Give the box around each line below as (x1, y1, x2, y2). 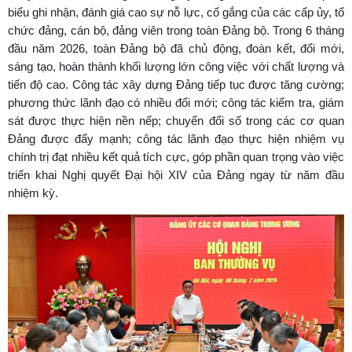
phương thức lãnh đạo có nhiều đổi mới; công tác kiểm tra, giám (8, 96, 344, 110)
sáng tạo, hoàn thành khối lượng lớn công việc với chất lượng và (8, 60, 344, 74)
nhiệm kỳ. (8, 186, 58, 200)
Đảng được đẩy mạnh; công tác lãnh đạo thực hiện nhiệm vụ (8, 132, 344, 146)
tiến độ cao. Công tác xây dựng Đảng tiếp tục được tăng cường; (8, 78, 344, 92)
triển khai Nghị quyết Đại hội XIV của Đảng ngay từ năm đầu (8, 168, 344, 182)
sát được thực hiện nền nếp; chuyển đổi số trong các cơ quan (8, 114, 344, 128)
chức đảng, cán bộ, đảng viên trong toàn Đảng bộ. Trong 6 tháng (8, 24, 344, 38)
